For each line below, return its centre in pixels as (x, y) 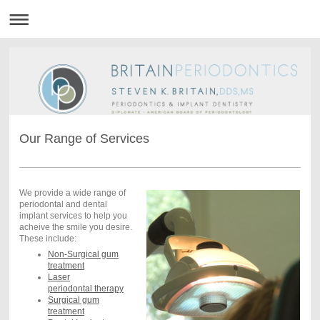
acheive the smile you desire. (76, 227)
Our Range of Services (84, 138)
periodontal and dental (63, 204)
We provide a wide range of (72, 192)
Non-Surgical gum (83, 254)
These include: (47, 238)
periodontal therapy (85, 288)
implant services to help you (73, 215)
